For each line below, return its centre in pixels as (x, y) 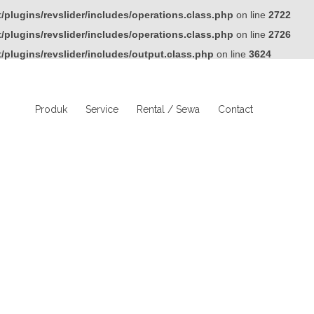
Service (102, 109)
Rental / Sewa (168, 109)
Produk (51, 109)
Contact (235, 109)
